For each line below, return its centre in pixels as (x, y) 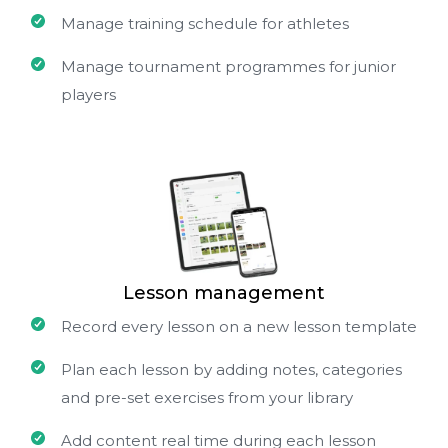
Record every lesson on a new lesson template (239, 326)
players (88, 94)
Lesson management (224, 293)
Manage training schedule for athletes (205, 23)
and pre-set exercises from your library (207, 397)
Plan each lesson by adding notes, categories (231, 369)
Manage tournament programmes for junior (228, 66)
